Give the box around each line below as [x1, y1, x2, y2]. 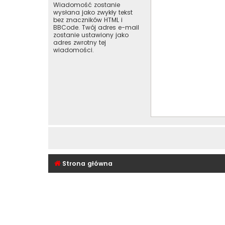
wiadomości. [53, 46, 94, 55]
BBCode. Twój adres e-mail [53, 23, 139, 32]
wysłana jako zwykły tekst [53, 8, 133, 17]
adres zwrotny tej [53, 38, 106, 47]
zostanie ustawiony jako [53, 31, 129, 40]
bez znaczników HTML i [53, 16, 123, 25]
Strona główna [62, 159, 113, 168]
